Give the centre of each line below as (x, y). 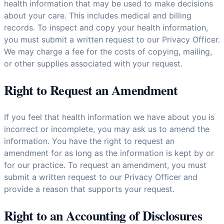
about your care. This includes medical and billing (98, 15)
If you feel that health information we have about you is (109, 117)
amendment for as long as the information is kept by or (109, 153)
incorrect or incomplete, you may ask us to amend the (107, 129)
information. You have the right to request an (89, 141)
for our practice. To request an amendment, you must (105, 165)
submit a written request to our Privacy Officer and (101, 177)
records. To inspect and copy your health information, (106, 27)
